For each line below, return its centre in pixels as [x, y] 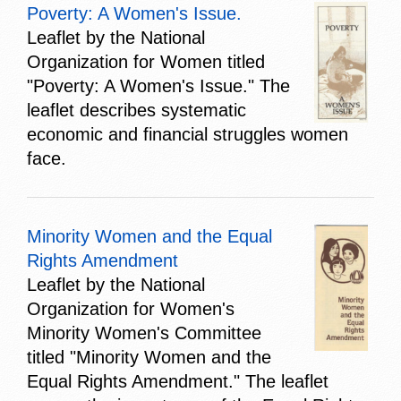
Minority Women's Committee [144, 333]
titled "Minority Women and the [149, 357]
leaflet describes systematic [137, 110]
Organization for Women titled [146, 61]
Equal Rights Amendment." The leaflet [178, 381]
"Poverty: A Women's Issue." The [158, 85]
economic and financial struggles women [188, 134]
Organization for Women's [131, 308]
